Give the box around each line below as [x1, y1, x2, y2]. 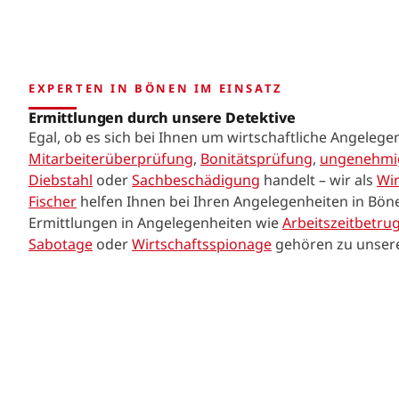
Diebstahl [28, 170, 93, 191]
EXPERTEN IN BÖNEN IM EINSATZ [28, 80, 283, 97]
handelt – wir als [260, 170, 377, 191]
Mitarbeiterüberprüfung [28, 149, 193, 169]
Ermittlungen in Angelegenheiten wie [28, 213, 282, 233]
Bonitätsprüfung [200, 149, 313, 169]
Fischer [28, 191, 77, 212]
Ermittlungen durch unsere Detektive [28, 108, 296, 128]
